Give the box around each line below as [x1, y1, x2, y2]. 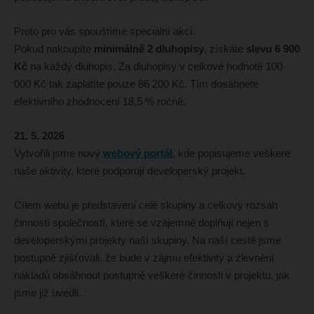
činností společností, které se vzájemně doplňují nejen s [13, 216, 269, 228]
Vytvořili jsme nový [13, 146, 103, 159]
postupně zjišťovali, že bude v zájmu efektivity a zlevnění [13, 251, 274, 264]
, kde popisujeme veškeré [172, 146, 290, 159]
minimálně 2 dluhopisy [93, 42, 204, 55]
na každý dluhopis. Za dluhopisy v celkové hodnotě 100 [27, 60, 282, 72]
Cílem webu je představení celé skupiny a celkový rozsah [13, 198, 278, 211]
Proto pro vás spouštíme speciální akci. [13, 25, 195, 37]
